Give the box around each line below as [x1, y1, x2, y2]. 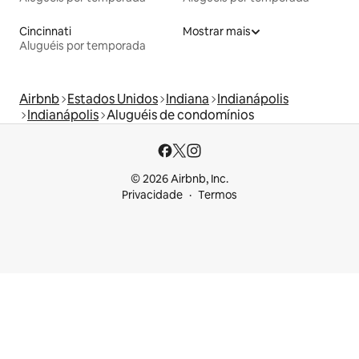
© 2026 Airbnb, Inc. [131, 171, 228, 187]
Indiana [166, 91, 209, 108]
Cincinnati [19, 24, 71, 39]
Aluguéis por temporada [19, 38, 146, 54]
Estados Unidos [67, 91, 158, 108]
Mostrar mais [183, 24, 251, 39]
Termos [198, 188, 237, 203]
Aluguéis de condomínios [107, 107, 254, 124]
